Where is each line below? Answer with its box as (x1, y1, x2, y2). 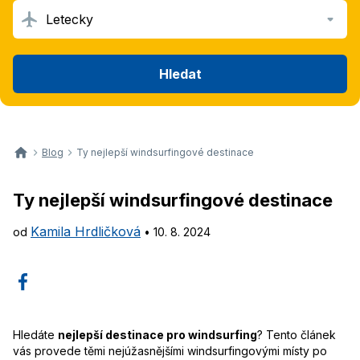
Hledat (158, 65, 202, 82)
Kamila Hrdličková (31, 223, 141, 239)
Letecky (46, 11, 93, 27)
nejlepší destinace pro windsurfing (58, 328, 257, 342)
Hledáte (13, 328, 58, 342)
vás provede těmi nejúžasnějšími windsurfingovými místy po (13, 344, 327, 358)
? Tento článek (257, 328, 336, 342)
